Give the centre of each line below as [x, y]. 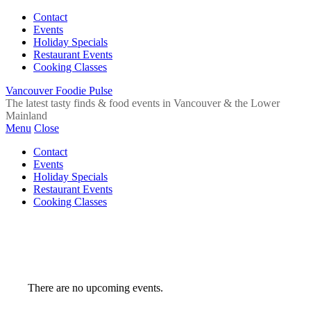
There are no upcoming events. [95, 287]
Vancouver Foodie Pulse [59, 91]
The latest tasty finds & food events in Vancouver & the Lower [143, 103]
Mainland [26, 116]
